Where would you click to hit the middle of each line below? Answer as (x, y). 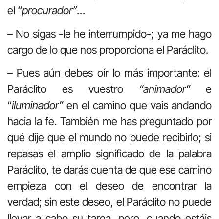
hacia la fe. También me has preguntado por (109, 121)
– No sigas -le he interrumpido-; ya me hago (109, 33)
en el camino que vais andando (137, 105)
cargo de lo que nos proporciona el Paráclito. (108, 50)
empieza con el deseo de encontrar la (109, 186)
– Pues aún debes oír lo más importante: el (109, 73)
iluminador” (37, 105)
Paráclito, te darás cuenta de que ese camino (109, 169)
